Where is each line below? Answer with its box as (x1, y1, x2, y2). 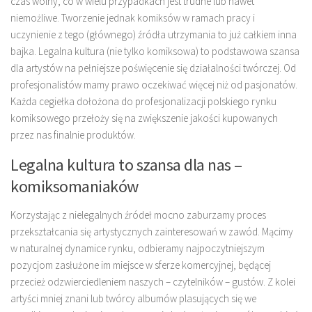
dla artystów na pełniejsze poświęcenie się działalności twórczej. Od (10, 61, 296, 75)
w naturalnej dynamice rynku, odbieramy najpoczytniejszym (10, 242, 265, 255)
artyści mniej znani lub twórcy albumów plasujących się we (10, 292, 256, 305)
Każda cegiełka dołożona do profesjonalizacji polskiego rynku (10, 95, 276, 108)
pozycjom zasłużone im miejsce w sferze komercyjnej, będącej (10, 258, 271, 272)
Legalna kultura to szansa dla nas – (10, 154, 242, 175)
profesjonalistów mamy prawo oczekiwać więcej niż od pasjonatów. (10, 78, 297, 91)
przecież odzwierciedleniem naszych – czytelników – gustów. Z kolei (10, 275, 295, 288)
